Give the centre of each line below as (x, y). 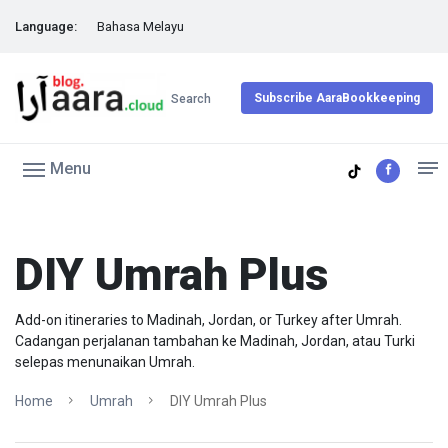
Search (191, 99)
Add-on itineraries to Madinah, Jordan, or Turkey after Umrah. (208, 320)
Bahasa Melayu (140, 26)
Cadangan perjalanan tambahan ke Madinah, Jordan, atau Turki (215, 341)
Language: (46, 26)
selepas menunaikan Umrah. (105, 362)
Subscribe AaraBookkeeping (337, 98)
